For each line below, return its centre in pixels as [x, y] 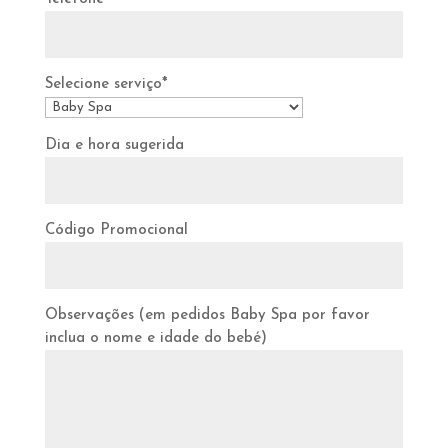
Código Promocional [116, 230]
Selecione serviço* [106, 84]
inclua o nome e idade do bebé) [155, 338]
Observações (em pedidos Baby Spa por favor [207, 315]
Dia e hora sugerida [114, 145]
